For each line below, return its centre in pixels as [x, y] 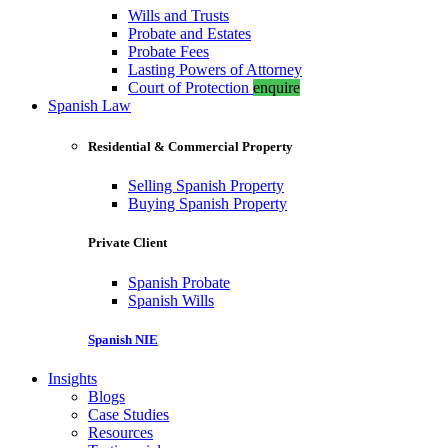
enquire [276, 87]
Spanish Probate [179, 282]
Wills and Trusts [178, 15]
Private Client [127, 243]
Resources [120, 432]
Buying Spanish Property [207, 204]
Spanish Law [89, 105]
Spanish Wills [171, 300]
